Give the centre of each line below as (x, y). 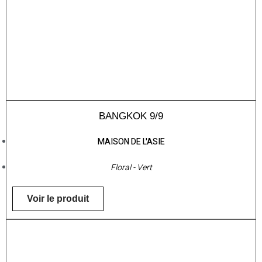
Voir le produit (58, 199)
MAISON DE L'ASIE (131, 142)
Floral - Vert (131, 168)
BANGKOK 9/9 (131, 116)
